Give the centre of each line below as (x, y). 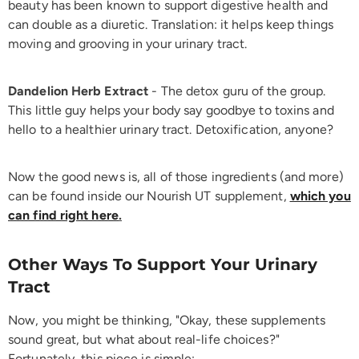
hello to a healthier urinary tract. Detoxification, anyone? (171, 129)
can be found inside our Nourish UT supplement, (149, 196)
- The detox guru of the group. (239, 91)
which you (320, 196)
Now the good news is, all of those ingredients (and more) (176, 176)
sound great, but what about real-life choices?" (144, 339)
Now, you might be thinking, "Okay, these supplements (167, 320)
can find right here (63, 215)
